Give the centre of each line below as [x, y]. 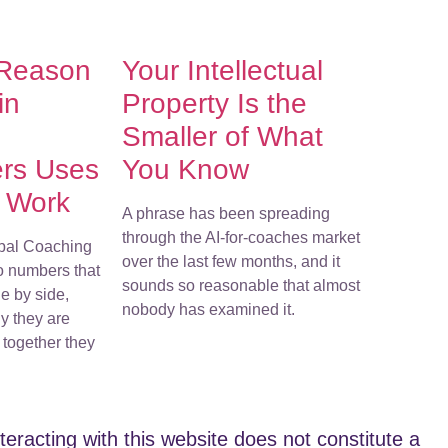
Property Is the [214, 103]
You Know [185, 169]
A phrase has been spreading [226, 213]
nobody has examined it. [208, 309]
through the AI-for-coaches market [241, 237]
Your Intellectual [222, 70]
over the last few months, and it [231, 261]
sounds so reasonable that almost [241, 285]
